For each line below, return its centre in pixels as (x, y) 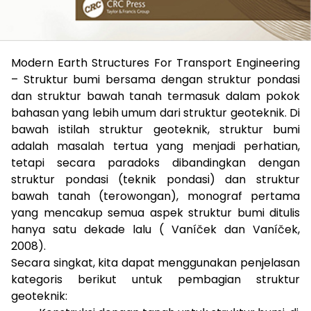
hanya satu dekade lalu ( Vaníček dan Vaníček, (155, 230)
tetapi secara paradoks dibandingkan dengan (155, 163)
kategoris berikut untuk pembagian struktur (155, 280)
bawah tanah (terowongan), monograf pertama (155, 196)
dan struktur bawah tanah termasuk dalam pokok (155, 96)
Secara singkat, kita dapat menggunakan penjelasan (155, 263)
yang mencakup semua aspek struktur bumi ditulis (155, 213)
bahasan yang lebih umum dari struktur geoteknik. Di (155, 113)
